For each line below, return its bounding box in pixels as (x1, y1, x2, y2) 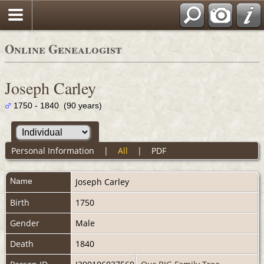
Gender (10, 217, 39, 229)
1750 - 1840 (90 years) (11, 101, 102, 110)
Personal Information (11, 144, 94, 156)
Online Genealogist (5, 40, 122, 58)
